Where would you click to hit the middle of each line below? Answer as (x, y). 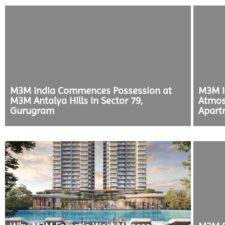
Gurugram (32, 111)
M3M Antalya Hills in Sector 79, (76, 101)
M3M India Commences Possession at (91, 91)
